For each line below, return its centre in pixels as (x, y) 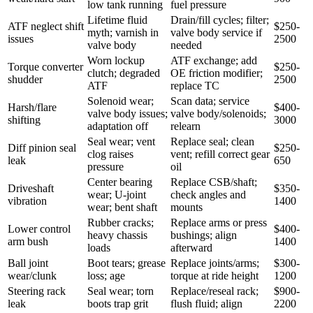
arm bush (28, 241)
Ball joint (28, 263)
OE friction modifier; (217, 73)
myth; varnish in (123, 32)
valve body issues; (128, 113)
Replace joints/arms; (215, 263)
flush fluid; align (206, 303)
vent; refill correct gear (220, 154)
